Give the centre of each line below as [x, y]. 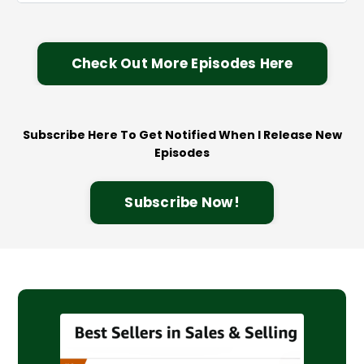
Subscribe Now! [182, 202]
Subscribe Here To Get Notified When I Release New [182, 134]
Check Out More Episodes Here [182, 63]
